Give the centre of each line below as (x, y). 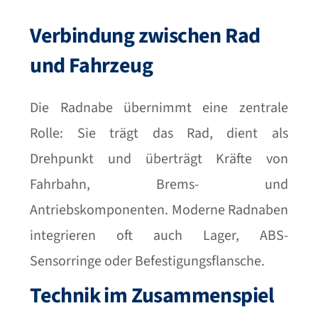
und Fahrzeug (92, 65)
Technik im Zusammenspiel (152, 295)
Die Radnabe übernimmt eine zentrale (159, 108)
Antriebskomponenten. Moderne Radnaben (159, 210)
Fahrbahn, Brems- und (159, 184)
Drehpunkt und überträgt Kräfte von (159, 159)
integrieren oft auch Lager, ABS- (159, 235)
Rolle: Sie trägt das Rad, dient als (159, 133)
